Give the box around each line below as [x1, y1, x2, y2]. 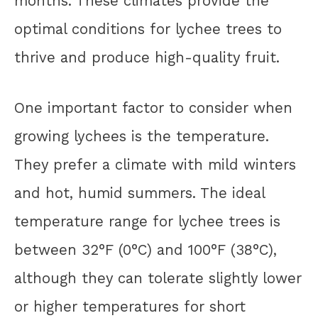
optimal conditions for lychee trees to [14, 21, 282, 38]
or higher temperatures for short [14, 297, 246, 315]
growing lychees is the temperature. [14, 127, 269, 145]
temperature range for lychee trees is [14, 212, 280, 230]
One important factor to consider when [14, 99, 292, 116]
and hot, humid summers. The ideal [14, 184, 265, 202]
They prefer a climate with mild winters [14, 155, 296, 173]
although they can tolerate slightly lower [14, 269, 302, 287]
